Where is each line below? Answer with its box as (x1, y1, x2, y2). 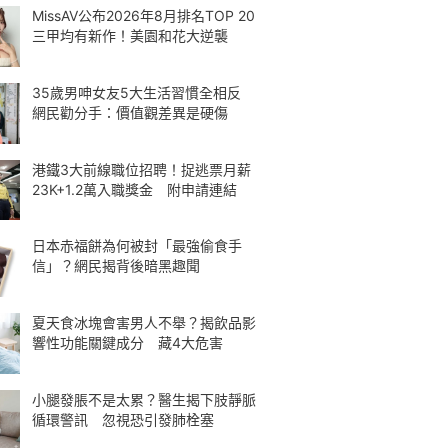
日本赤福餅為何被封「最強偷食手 (32, 237, 242, 255)
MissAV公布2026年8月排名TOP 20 (32, 7, 255, 24)
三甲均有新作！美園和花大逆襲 (32, 27, 228, 44)
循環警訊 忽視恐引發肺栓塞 (32, 410, 214, 428)
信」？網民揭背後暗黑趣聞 (32, 257, 200, 275)
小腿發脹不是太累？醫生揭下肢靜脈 (32, 390, 256, 408)
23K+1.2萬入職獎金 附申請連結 (32, 180, 237, 198)
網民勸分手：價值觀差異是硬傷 (32, 103, 228, 121)
